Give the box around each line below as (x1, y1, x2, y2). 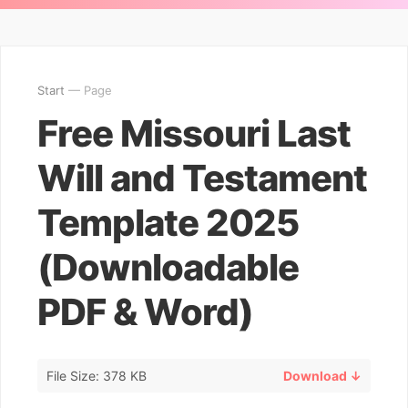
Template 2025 (37, 200, 299, 245)
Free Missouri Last (37, 111, 351, 156)
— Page (65, 83, 112, 97)
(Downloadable (37, 245, 299, 290)
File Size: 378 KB (46, 367, 147, 383)
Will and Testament (37, 156, 367, 200)
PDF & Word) (37, 290, 253, 334)
